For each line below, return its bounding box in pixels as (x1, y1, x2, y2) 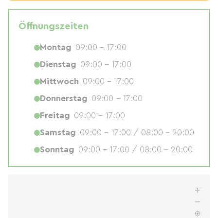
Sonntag (40, 145, 74, 154)
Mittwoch (40, 77, 79, 86)
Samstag (40, 128, 76, 137)
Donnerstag (40, 94, 88, 103)
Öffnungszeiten (18, 21, 89, 31)
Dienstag (40, 60, 76, 69)
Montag (40, 43, 72, 52)
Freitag (40, 111, 70, 120)
